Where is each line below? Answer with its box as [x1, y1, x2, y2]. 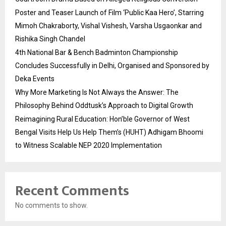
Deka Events [15, 75, 54, 83]
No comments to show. [15, 201, 88, 210]
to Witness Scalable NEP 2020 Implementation [15, 141, 162, 150]
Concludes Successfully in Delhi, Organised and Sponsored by [15, 62, 209, 70]
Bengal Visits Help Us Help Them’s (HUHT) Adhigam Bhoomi [15, 128, 203, 137]
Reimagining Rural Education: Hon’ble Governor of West [15, 115, 190, 124]
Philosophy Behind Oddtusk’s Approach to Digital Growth [15, 101, 193, 110]
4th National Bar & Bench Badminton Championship [15, 48, 178, 57]
